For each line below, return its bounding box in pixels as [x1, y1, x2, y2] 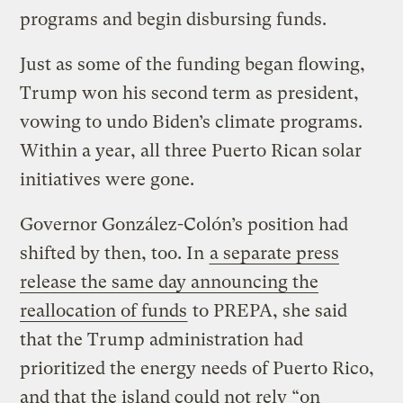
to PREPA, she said [188, 300, 348, 321]
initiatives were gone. [20, 168, 200, 190]
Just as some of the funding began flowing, [20, 53, 366, 75]
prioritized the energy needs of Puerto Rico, [20, 357, 375, 379]
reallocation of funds [20, 300, 188, 321]
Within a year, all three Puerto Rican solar [20, 139, 363, 161]
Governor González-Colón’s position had [20, 213, 349, 235]
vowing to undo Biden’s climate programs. [20, 111, 363, 132]
